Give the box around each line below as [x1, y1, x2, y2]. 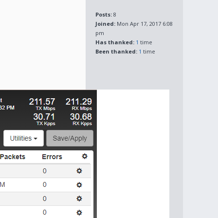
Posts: [95, 11, 112, 18]
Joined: [95, 20, 115, 27]
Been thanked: [95, 48, 137, 55]
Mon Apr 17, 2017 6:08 [115, 20, 173, 27]
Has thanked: [95, 38, 134, 46]
